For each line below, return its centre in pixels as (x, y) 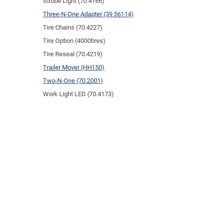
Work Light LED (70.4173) (79, 94)
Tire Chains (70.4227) (73, 27)
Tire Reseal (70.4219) (73, 54)
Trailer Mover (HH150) (74, 67)
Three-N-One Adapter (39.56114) (89, 14)
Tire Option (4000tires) (74, 40)
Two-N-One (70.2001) (73, 80)
